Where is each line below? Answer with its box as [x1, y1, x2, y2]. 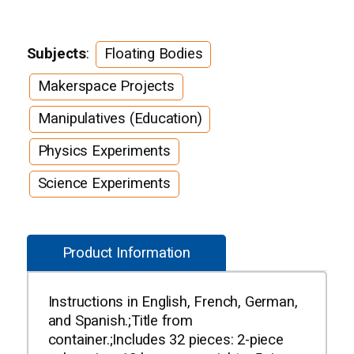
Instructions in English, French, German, [47, 293, 298, 311]
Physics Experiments [37, 142, 171, 160]
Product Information [62, 244, 190, 262]
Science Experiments [37, 175, 171, 193]
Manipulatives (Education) [37, 110, 202, 128]
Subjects [26, 45, 86, 63]
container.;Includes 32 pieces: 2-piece [47, 331, 284, 349]
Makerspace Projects [37, 77, 175, 96]
